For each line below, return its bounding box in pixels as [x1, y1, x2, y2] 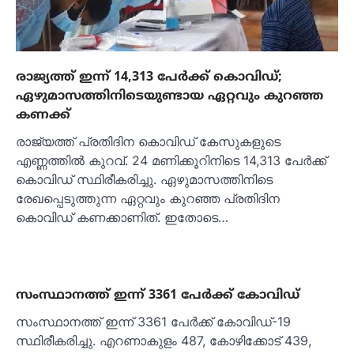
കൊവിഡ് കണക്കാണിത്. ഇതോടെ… [16, 209, 228, 226]
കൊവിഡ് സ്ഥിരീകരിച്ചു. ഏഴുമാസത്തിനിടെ [16, 171, 273, 188]
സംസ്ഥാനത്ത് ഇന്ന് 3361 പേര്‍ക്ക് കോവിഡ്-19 [16, 314, 291, 330]
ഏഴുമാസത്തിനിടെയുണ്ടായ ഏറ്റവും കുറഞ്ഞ [16, 87, 323, 105]
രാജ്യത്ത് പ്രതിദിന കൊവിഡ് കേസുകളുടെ [16, 134, 281, 150]
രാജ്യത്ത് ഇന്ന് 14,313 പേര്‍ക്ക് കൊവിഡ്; [16, 68, 282, 86]
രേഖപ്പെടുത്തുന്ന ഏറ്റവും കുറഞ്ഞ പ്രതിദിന [16, 190, 280, 207]
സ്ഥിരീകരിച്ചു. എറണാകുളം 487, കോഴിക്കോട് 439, [16, 333, 311, 349]
